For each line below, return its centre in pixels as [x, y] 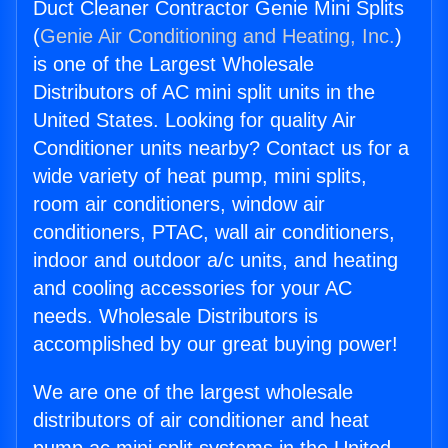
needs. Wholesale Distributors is [175, 316]
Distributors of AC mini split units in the [204, 92]
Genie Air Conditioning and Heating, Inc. [217, 36]
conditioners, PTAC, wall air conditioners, [214, 232]
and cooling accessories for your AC [192, 288]
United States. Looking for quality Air [194, 120]
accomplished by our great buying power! [215, 344]
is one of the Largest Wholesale [173, 64]
